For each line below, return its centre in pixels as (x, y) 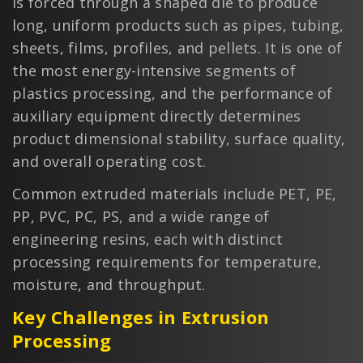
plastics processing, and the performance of (173, 93)
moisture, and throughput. (109, 284)
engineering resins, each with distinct (148, 239)
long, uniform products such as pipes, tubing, (178, 25)
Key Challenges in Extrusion (141, 316)
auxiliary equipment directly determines (157, 115)
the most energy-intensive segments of (154, 70)
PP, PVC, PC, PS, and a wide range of (141, 216)
